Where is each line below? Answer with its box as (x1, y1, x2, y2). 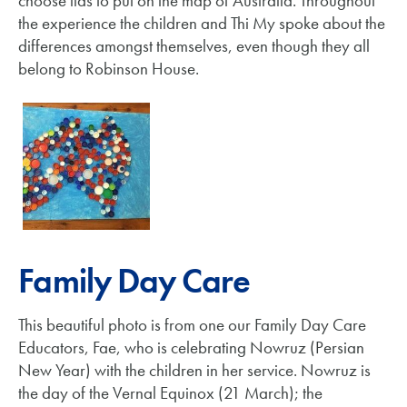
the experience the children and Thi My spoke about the (18, 12, 385, 35)
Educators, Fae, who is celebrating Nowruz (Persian (18, 336, 364, 359)
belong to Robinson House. (18, 57, 199, 80)
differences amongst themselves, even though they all (18, 35, 370, 57)
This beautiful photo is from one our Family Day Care (18, 313, 366, 336)
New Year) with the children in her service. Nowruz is (18, 359, 371, 382)
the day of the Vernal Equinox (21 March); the (18, 382, 323, 404)
